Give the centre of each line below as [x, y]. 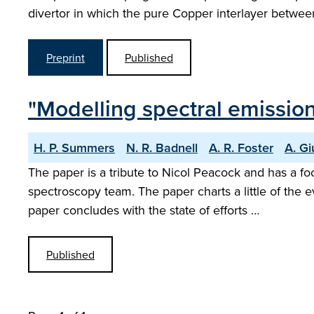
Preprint [66, 57]
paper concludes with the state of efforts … [144, 210]
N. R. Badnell [162, 148]
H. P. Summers [74, 148]
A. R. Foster [241, 148]
